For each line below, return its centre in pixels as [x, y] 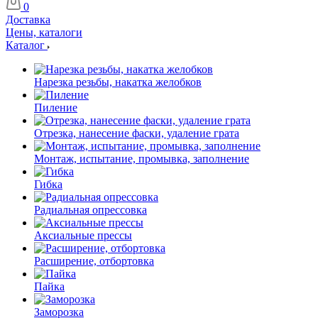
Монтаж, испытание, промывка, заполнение [142, 159]
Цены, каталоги [44, 32]
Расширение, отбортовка [94, 261]
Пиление [56, 108]
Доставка [28, 20]
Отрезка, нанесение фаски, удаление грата [137, 133]
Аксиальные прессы [83, 235]
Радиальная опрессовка [91, 210]
